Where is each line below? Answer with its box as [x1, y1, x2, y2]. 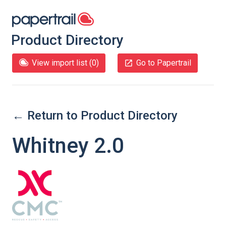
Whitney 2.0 [12, 133, 124, 158]
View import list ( [32, 58, 92, 68]
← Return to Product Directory [12, 108, 178, 123]
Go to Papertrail [136, 58, 191, 68]
